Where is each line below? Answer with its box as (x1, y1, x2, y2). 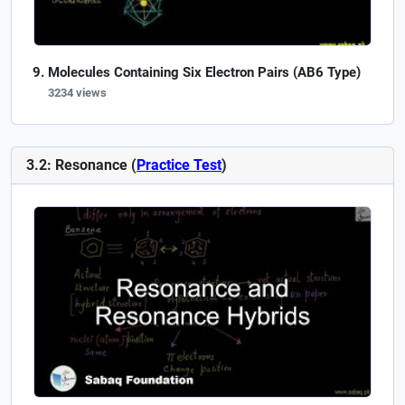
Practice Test (137, 156, 221, 174)
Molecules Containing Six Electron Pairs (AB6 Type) (48, 64, 361, 81)
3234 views (48, 86, 107, 100)
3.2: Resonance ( (26, 156, 137, 174)
